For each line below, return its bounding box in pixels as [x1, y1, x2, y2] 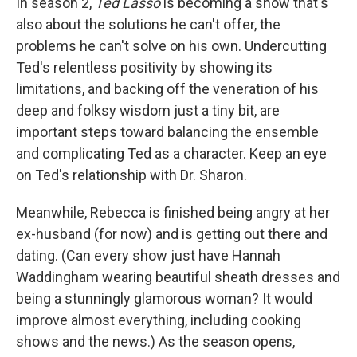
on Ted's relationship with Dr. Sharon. [16, 166, 247, 183]
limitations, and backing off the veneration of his [16, 80, 319, 97]
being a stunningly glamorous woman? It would [16, 289, 312, 307]
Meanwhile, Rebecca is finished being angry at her [16, 203, 330, 221]
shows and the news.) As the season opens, [16, 332, 295, 350]
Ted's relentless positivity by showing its [16, 58, 273, 76]
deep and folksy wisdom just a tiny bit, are [16, 101, 280, 119]
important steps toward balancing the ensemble [16, 123, 319, 140]
